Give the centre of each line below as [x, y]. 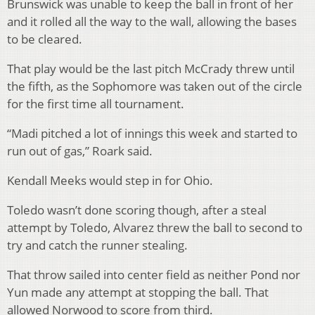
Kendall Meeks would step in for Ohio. [110, 181]
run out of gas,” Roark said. [80, 151]
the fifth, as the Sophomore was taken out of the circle [155, 86]
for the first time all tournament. [96, 104]
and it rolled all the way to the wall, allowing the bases [152, 22]
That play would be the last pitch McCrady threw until [151, 69]
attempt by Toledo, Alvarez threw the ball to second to [155, 228]
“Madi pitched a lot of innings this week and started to [152, 134]
